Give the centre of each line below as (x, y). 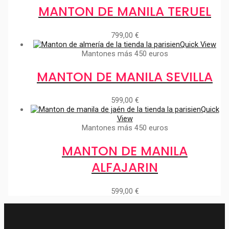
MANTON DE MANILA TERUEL (125, 12)
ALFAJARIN (125, 168)
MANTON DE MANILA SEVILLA (125, 77)
